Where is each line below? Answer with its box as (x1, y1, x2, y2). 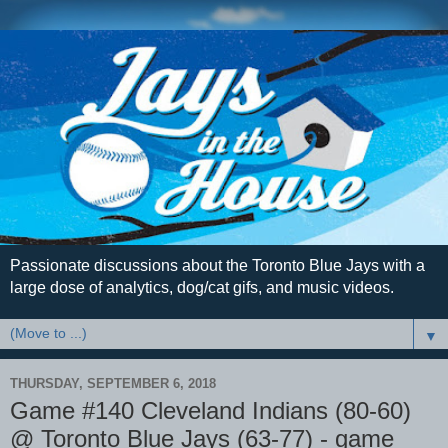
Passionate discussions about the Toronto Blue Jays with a (10, 257, 425, 275)
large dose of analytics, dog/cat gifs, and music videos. (10, 279, 394, 297)
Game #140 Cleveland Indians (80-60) (10, 397, 411, 425)
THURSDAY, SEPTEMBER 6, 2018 (10, 375, 216, 391)
